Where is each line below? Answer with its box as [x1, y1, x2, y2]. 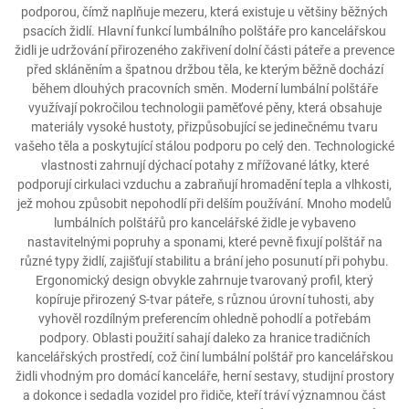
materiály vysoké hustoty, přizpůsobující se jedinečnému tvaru [31, 120, 378, 134]
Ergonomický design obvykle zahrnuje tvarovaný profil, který [36, 273, 373, 288]
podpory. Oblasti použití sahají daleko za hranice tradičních [38, 330, 371, 345]
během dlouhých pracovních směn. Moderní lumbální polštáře [31, 81, 378, 96]
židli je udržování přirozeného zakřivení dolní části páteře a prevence [15, 43, 394, 58]
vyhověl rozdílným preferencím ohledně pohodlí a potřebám [38, 311, 371, 326]
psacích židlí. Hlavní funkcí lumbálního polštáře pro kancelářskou [23, 24, 386, 38]
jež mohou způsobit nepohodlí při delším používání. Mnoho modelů [17, 196, 392, 211]
